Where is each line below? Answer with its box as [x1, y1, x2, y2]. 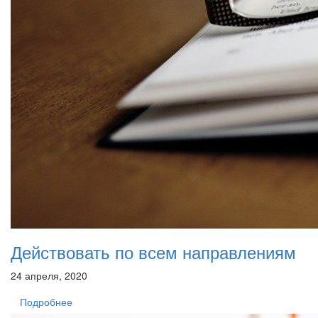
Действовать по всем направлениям [11, 238, 296, 264]
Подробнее [20, 294, 72, 309]
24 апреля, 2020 [11, 268, 87, 283]
